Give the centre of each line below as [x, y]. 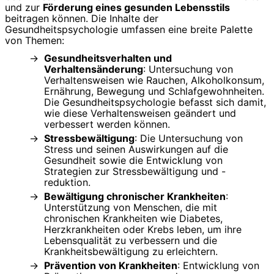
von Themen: [35, 40]
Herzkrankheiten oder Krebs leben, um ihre [143, 229]
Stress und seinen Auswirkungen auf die [136, 149]
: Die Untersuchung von [189, 138]
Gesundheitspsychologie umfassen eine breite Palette [129, 29]
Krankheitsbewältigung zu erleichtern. [131, 251]
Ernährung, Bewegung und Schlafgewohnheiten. [154, 91]
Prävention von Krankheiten [111, 265]
